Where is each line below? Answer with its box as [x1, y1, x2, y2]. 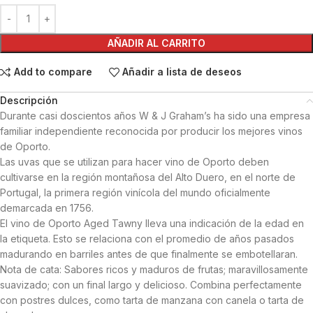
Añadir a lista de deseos [122, 66, 242, 78]
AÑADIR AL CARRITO [108, 36, 205, 49]
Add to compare [13, 66, 92, 78]
